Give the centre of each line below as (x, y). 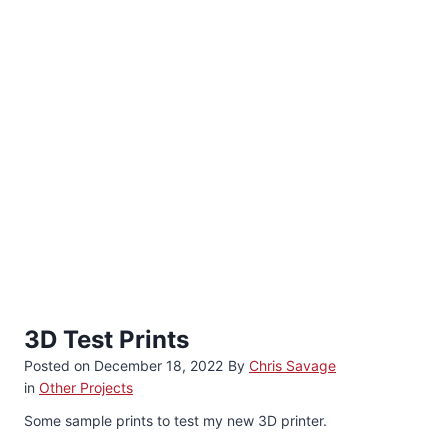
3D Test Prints (106, 339)
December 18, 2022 (158, 365)
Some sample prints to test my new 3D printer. (175, 420)
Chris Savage (292, 365)
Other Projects (86, 387)
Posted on (59, 365)
